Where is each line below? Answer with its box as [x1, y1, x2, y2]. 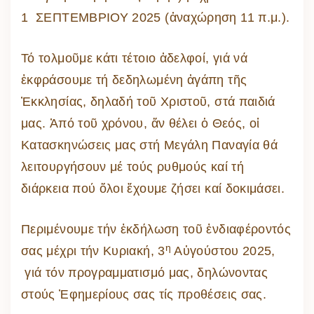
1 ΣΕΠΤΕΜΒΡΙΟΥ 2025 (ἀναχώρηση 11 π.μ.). [21, 11, 290, 25]
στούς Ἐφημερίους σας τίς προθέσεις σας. [21, 287, 267, 302]
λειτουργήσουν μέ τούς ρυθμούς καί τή [21, 160, 244, 175]
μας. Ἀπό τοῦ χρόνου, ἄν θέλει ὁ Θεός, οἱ [21, 116, 260, 131]
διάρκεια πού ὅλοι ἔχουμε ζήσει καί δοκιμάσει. [21, 182, 285, 196]
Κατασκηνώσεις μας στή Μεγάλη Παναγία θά [21, 138, 278, 153]
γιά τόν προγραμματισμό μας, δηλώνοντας [21, 266, 268, 280]
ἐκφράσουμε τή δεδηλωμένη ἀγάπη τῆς [21, 73, 247, 88]
